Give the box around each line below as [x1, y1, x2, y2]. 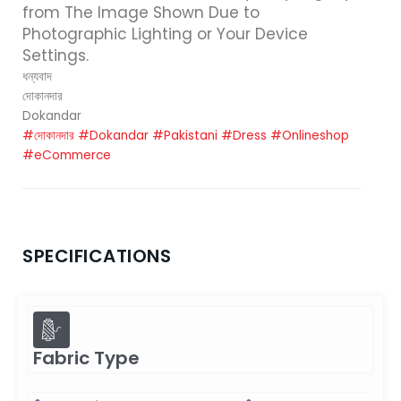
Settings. [22, 45, 89, 67]
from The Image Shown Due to [22, 2, 260, 24]
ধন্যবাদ [22, 68, 52, 86]
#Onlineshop [270, 127, 349, 145]
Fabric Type [33, 346, 140, 371]
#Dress [221, 127, 267, 145]
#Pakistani [152, 127, 218, 145]
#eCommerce [22, 147, 115, 165]
